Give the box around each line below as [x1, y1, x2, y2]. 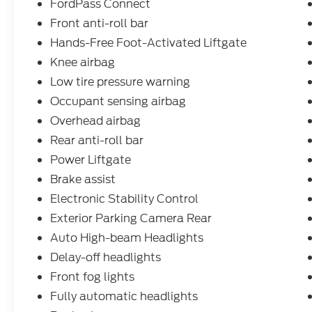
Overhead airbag [50, 113, 141, 130]
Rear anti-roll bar [50, 132, 144, 149]
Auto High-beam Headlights [50, 230, 204, 247]
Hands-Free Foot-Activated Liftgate [50, 35, 247, 52]
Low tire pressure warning [50, 74, 191, 91]
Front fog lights [50, 269, 135, 286]
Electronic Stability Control [50, 191, 199, 208]
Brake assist [50, 171, 116, 188]
